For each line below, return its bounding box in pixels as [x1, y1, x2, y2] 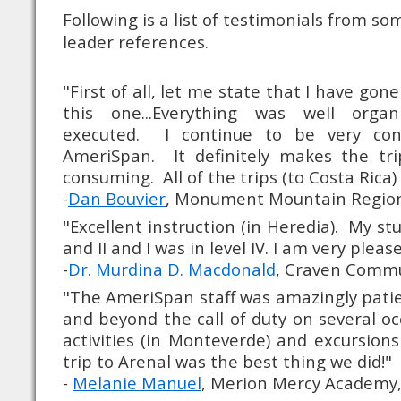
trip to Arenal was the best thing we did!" [63, 350, 392, 372]
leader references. [63, 30, 209, 53]
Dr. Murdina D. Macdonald [68, 258, 276, 280]
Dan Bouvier [68, 187, 166, 209]
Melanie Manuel [73, 371, 201, 394]
